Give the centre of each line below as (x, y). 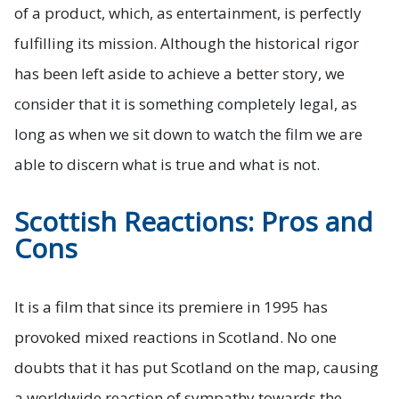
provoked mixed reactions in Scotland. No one (175, 338)
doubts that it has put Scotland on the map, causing (196, 368)
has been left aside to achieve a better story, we (179, 74)
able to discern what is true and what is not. (167, 165)
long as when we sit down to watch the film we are (188, 134)
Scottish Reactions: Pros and (194, 222)
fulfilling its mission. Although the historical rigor (187, 44)
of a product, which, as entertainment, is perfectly (188, 13)
